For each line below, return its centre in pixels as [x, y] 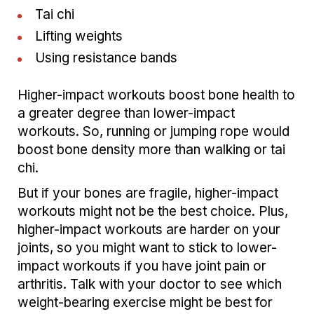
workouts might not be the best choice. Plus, [153, 211]
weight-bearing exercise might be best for [145, 302]
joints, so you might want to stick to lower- [147, 247]
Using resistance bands [106, 57]
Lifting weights [79, 36]
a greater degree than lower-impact [126, 113]
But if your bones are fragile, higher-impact [148, 193]
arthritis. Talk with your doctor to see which [150, 284]
